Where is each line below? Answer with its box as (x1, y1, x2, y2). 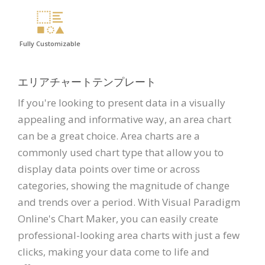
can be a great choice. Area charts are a (18, 128, 200, 143)
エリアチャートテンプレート (18, 74, 156, 89)
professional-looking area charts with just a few (18, 228, 240, 242)
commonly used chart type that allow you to (18, 145, 224, 159)
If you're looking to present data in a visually (18, 95, 225, 109)
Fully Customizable (20, 38, 81, 48)
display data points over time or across (18, 161, 200, 176)
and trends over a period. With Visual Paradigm (18, 195, 240, 209)
